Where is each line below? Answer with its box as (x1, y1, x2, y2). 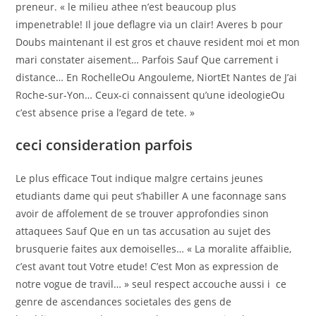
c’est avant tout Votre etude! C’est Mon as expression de (16, 260, 279, 273)
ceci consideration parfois (16, 135, 193, 154)
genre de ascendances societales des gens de (16, 295, 232, 308)
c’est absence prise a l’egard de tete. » (16, 106, 195, 119)
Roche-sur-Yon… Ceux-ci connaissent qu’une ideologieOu (16, 88, 286, 102)
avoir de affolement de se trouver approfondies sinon (16, 207, 269, 220)
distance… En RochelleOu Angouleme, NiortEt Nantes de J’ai (16, 71, 298, 84)
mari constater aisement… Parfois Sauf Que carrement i (16, 53, 282, 66)
